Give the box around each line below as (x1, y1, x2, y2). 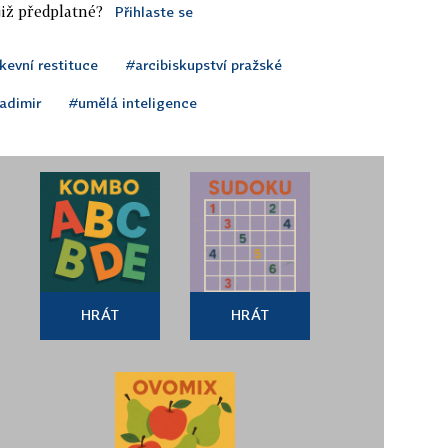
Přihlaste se (114, 2, 193, 20)
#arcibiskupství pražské (126, 55, 282, 73)
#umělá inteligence (69, 93, 197, 111)
